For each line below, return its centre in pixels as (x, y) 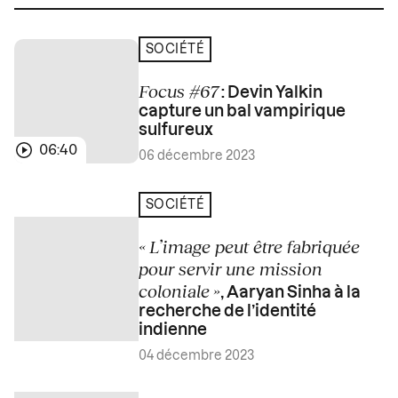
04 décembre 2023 (196, 357)
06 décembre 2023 (197, 157)
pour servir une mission (231, 269)
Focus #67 (179, 91)
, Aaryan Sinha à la (291, 293)
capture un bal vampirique (242, 111)
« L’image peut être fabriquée (249, 247)
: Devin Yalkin (271, 93)
